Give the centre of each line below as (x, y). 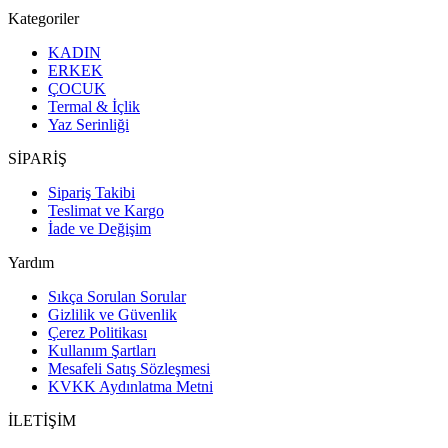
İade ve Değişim (99, 229)
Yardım (31, 263)
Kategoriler (43, 19)
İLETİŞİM (42, 421)
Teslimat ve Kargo (106, 211)
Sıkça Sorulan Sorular (117, 297)
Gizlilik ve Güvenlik (112, 315)
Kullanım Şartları (102, 351)
